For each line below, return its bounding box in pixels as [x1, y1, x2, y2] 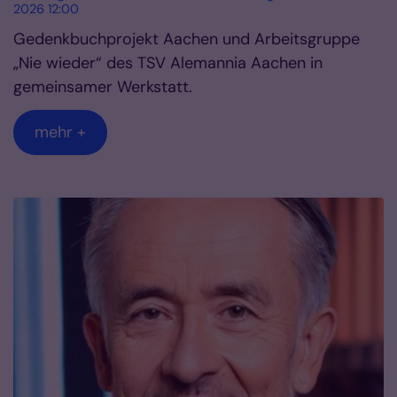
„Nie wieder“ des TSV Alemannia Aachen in [13, 51, 323, 74]
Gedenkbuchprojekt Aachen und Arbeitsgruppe [13, 27, 360, 50]
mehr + [35, 121, 86, 143]
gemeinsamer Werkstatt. [13, 75, 192, 97]
